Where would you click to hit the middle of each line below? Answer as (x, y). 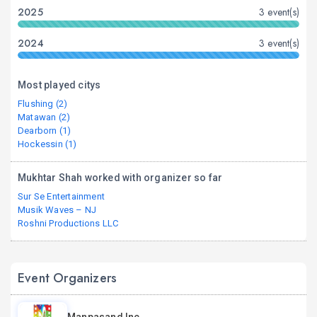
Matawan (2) (44, 117)
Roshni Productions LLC (68, 223)
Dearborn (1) (45, 131)
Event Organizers (68, 278)
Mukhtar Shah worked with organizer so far (120, 178)
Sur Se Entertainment (61, 196)
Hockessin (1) (47, 144)
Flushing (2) (43, 104)
